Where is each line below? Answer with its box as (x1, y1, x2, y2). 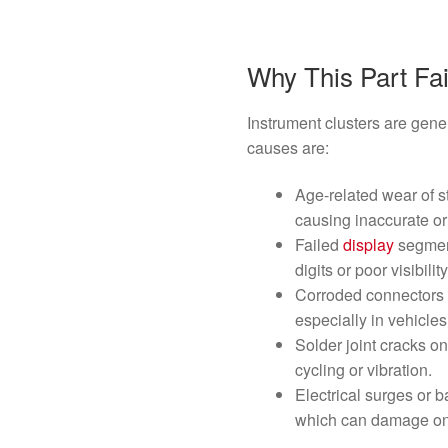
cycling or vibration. (295, 358, 433, 382)
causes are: (247, 135, 330, 159)
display (343, 233, 395, 257)
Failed (295, 233, 344, 257)
